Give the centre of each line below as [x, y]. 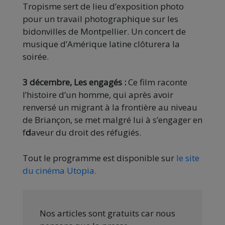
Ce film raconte [158, 82]
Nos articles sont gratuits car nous [107, 213]
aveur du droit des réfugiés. [86, 132]
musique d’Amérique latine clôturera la [101, 44]
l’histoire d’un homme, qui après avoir [98, 94]
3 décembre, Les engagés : [75, 82]
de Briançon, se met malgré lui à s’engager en [113, 120]
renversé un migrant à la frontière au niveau [110, 107]
